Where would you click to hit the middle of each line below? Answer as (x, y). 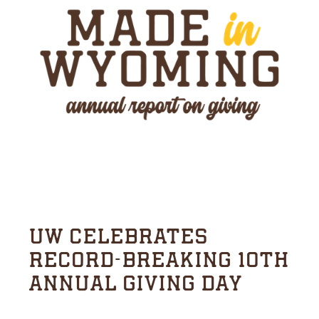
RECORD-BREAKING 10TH (159, 260)
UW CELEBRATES (118, 237)
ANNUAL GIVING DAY (135, 284)
